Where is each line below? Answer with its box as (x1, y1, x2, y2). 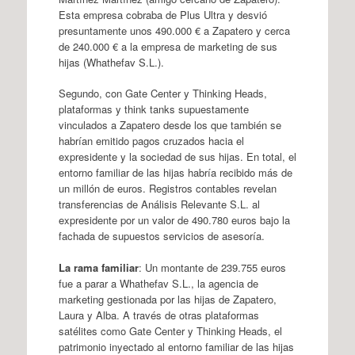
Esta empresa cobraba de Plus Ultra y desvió (58, 6, 267, 22)
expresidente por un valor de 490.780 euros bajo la (58, 212, 290, 227)
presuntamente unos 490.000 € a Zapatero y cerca (58, 22, 290, 38)
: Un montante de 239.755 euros (138, 259, 286, 275)
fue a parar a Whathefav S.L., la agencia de (58, 275, 258, 291)
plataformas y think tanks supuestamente (58, 101, 249, 116)
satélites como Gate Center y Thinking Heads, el (58, 323, 282, 338)
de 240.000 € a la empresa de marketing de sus (58, 38, 277, 54)
